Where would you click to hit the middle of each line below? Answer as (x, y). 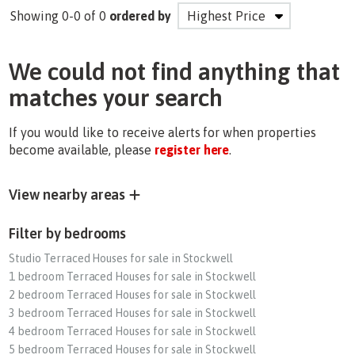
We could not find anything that (174, 71)
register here (192, 150)
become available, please (82, 150)
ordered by (140, 16)
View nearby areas (67, 195)
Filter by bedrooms (68, 233)
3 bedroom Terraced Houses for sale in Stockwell (132, 313)
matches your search (116, 97)
